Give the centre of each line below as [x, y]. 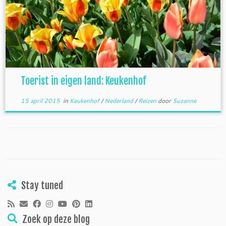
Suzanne [184, 100]
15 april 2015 [40, 100]
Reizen [148, 100]
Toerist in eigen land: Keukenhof [83, 81]
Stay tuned [42, 185]
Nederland [119, 100]
